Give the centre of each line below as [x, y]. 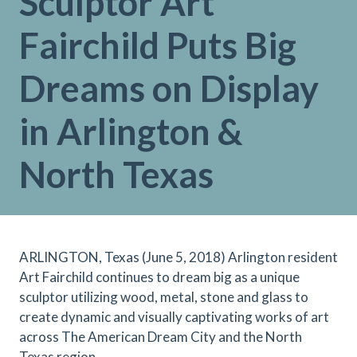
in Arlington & [131, 131]
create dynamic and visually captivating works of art [174, 317]
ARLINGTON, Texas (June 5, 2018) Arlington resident [178, 257]
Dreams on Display [169, 88]
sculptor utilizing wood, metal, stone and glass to [164, 297]
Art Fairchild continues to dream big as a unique [159, 277]
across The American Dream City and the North [161, 337]
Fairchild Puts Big [158, 45]
